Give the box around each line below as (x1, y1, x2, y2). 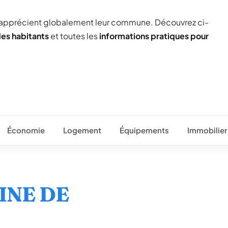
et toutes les (49, 31, 99, 41)
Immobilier (187, 125, 227, 135)
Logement (63, 125, 101, 135)
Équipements (119, 125, 169, 135)
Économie (7, 125, 45, 135)
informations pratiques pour (99, 31, 209, 41)
